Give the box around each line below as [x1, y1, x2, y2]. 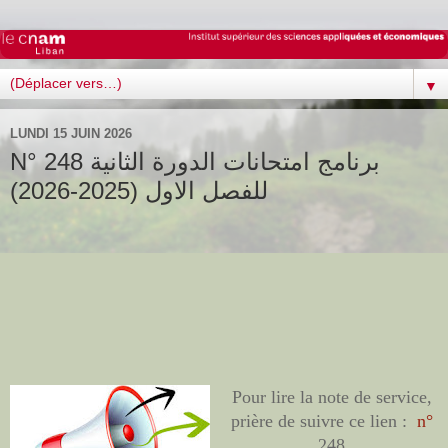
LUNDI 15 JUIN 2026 [10, 125, 132, 141]
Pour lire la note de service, [231, 386, 432, 407]
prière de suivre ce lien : [230, 410, 412, 431]
